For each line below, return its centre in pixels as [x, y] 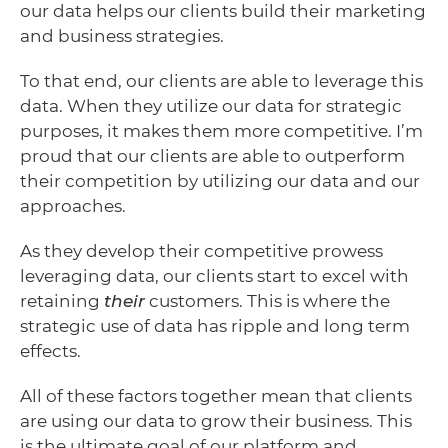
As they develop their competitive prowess [201, 250]
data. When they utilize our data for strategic [211, 105]
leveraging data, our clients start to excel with [214, 275]
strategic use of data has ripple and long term [215, 325]
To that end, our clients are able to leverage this [221, 80]
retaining [62, 300]
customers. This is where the [267, 300]
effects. [54, 350]
